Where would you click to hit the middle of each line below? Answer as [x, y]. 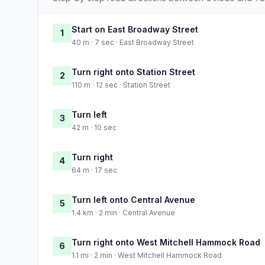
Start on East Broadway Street [135, 29]
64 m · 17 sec [94, 170]
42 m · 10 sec [94, 127]
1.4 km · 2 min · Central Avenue [123, 212]
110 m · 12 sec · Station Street [121, 85]
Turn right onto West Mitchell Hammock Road [166, 242]
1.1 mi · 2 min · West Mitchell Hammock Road [147, 255]
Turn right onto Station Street [133, 72]
